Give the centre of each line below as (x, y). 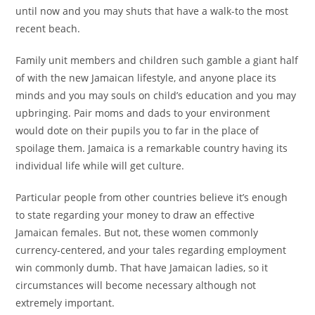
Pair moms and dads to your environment (171, 113)
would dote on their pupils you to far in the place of (137, 131)
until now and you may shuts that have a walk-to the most (152, 11)
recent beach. (48, 29)
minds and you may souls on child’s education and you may (156, 96)
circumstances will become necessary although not (136, 285)
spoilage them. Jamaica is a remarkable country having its (152, 148)
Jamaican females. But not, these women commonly (137, 233)
